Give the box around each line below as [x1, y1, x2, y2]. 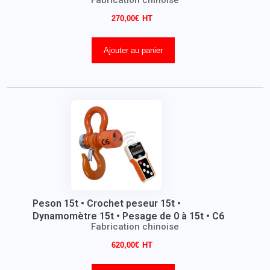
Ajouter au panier [103, 46, 163, 55]
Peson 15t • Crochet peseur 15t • [32, 198, 181, 209]
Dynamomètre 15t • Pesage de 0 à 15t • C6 [32, 210, 224, 222]
